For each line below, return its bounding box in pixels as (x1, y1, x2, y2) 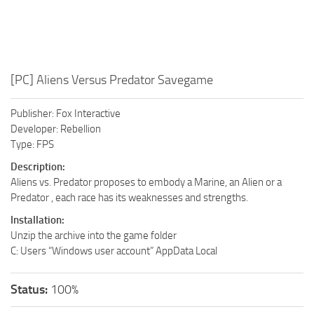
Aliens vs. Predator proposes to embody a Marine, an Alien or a (11, 175, 282, 189)
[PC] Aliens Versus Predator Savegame (11, 71, 213, 88)
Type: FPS (11, 137, 54, 151)
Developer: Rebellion (11, 122, 101, 135)
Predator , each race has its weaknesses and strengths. (11, 191, 248, 204)
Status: (11, 281, 50, 297)
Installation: (11, 213, 64, 226)
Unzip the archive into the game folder (11, 228, 177, 242)
